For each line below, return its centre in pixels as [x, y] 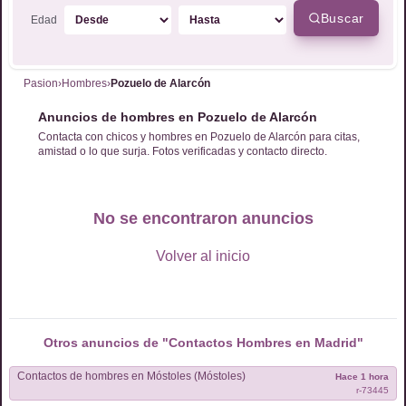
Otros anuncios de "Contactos [140, 343]
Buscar [342, 18]
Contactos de [51, 376]
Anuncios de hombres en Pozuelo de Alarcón [178, 117]
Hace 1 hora [362, 377]
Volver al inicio [203, 256]
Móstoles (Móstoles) [220, 376]
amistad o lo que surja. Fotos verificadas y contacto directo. [183, 151]
